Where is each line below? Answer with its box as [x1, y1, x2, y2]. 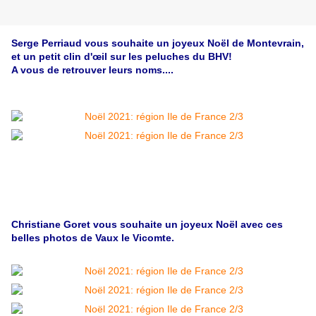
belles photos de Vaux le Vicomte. [11, 232, 174, 244]
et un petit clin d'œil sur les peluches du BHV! [11, 51, 232, 63]
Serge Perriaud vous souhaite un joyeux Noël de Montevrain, [11, 37, 304, 49]
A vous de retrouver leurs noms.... [11, 64, 174, 76]
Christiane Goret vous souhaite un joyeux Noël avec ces [11, 219, 283, 231]
